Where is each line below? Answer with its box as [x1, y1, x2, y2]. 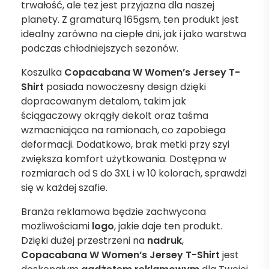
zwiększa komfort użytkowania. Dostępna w [21, 151, 226, 166]
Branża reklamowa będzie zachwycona [21, 204, 206, 219]
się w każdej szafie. [21, 180, 107, 195]
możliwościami [21, 219, 92, 233]
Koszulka [21, 65, 64, 79]
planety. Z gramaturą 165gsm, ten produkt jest [21, 12, 239, 26]
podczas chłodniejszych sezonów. [21, 41, 178, 55]
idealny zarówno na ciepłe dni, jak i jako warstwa [21, 26, 246, 41]
